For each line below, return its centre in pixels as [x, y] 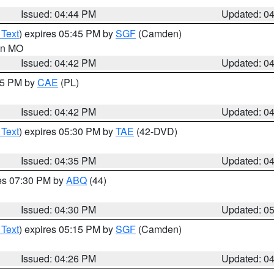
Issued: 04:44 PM [59, 14]
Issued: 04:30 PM [59, 209]
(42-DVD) [156, 131]
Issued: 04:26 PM [59, 258]
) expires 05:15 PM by [67, 229]
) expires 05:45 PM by [67, 33]
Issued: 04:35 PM [59, 161]
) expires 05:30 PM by [67, 131]
